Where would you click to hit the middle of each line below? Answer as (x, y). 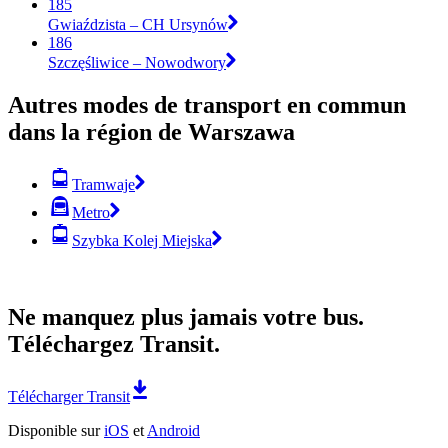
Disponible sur (56, 430)
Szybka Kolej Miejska (142, 240)
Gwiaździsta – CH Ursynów (138, 24)
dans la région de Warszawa (151, 131)
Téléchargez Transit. (114, 343)
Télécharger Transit (69, 396)
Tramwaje (103, 184)
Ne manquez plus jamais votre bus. (186, 316)
